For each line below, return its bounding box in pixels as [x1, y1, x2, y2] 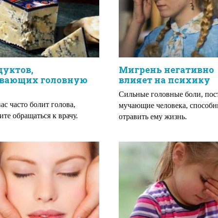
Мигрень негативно [119, 64, 214, 75]
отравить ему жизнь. [119, 112, 187, 121]
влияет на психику [119, 74, 210, 86]
